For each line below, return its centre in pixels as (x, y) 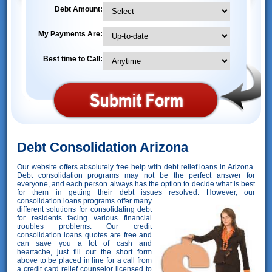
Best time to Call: (73, 59)
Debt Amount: (78, 9)
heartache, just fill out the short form (84, 252)
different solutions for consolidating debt (84, 209)
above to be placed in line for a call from (84, 260)
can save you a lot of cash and (84, 243)
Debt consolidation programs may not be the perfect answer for (136, 175)
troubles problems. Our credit (84, 226)
